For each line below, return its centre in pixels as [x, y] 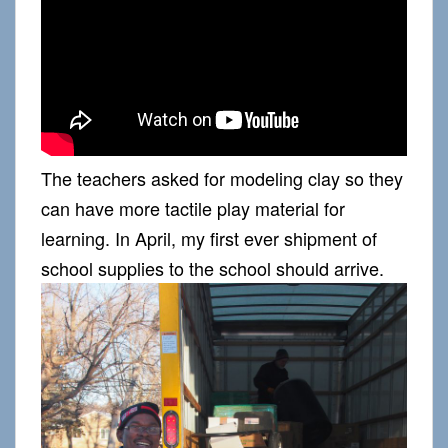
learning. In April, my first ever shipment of [209, 238]
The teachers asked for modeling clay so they [222, 178]
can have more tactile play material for [193, 208]
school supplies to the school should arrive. [212, 268]
